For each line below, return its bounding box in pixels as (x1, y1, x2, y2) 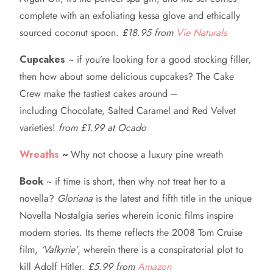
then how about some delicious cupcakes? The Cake (19, 69, 234, 83)
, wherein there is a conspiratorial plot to (77, 242, 244, 257)
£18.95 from (122, 25, 176, 40)
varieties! (19, 120, 58, 135)
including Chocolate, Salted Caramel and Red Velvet (19, 103, 236, 118)
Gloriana (57, 191, 93, 205)
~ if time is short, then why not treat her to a (43, 174, 225, 188)
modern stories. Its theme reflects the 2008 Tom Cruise (19, 225, 243, 239)
